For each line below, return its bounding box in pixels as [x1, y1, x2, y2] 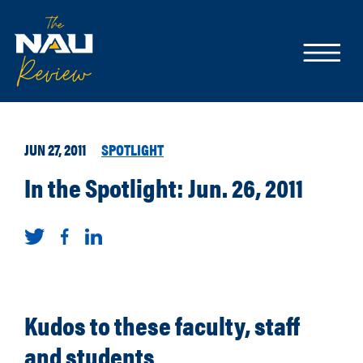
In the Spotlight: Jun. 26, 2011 [24, 169, 303, 205]
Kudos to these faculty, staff [24, 306, 300, 343]
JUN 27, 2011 [24, 138, 86, 160]
